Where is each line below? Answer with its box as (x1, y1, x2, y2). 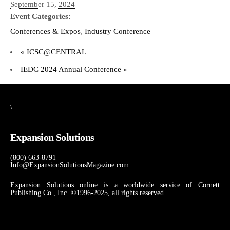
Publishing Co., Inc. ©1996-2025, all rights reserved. (10, 188, 166, 197)
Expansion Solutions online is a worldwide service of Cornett (10, 181, 220, 189)
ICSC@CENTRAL (25, 47, 86, 56)
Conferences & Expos (10, 27, 81, 35)
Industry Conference (85, 27, 150, 35)
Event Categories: (10, 12, 71, 21)
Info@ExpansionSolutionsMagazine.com (10, 161, 129, 169)
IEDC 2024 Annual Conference (21, 65, 123, 73)
